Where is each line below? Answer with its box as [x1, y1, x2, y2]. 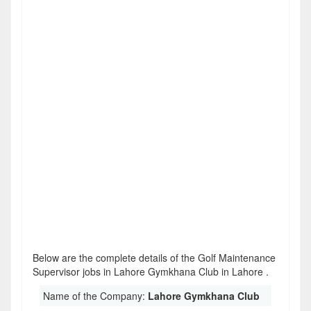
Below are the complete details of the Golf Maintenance [33, 251, 276, 264]
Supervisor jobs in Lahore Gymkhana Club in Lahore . [33, 264, 269, 278]
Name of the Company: [43, 289, 148, 303]
